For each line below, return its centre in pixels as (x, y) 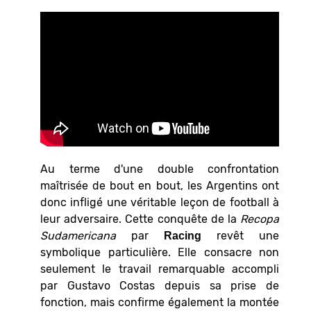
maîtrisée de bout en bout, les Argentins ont (160, 185)
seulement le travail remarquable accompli (160, 269)
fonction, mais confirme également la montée (160, 302)
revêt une (240, 235)
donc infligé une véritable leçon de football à (160, 202)
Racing (183, 235)
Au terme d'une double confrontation (160, 169)
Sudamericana (78, 235)
